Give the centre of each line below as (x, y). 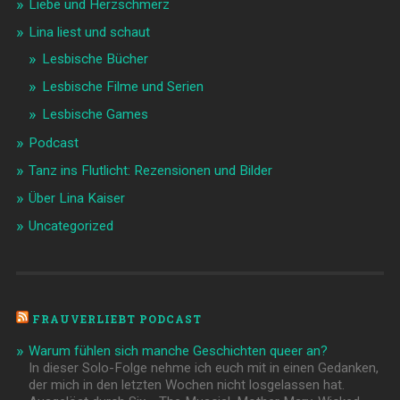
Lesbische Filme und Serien (122, 86)
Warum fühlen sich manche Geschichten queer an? (178, 350)
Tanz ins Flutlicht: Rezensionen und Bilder (150, 170)
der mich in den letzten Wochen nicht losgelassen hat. (186, 384)
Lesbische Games (95, 114)
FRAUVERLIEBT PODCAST (117, 318)
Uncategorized (71, 225)
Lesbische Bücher (95, 58)
